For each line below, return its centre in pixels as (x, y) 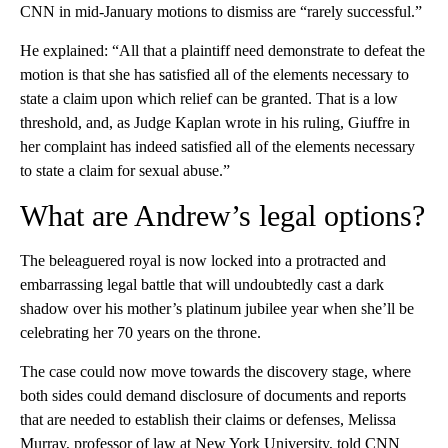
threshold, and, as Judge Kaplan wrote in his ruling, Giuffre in (215, 123)
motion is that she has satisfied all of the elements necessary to (214, 75)
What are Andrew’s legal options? (222, 216)
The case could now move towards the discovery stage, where (215, 372)
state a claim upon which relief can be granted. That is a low (209, 99)
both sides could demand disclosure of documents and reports (213, 396)
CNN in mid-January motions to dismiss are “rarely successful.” (221, 12)
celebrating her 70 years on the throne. (140, 333)
